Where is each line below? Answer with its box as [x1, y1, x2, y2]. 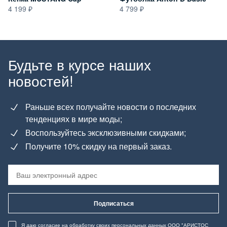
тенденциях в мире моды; [25, 112, 122, 125]
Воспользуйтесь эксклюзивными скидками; [25, 126, 186, 138]
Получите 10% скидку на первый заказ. [25, 140, 172, 152]
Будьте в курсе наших [8, 54, 151, 74]
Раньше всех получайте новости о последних [25, 100, 196, 112]
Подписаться [93, 198, 134, 208]
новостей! [8, 70, 73, 91]
